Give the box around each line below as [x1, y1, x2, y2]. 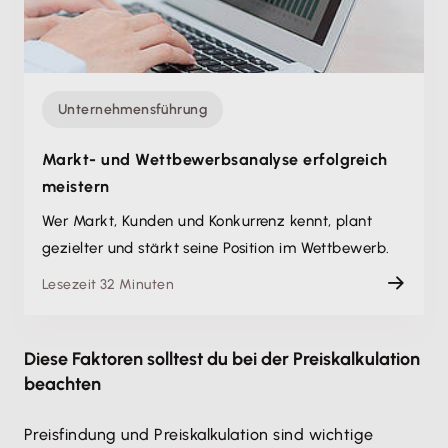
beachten [24, 373, 101, 395]
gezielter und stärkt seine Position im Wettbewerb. [42, 239, 390, 257]
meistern [42, 177, 110, 196]
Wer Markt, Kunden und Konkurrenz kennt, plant [42, 212, 373, 230]
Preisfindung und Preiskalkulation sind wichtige [24, 425, 374, 444]
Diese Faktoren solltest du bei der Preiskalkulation [24, 348, 420, 370]
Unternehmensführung [58, 101, 207, 118]
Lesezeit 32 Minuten [42, 276, 174, 293]
